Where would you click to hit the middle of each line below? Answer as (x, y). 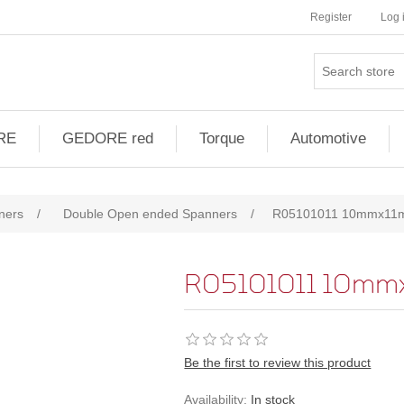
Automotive (328, 138)
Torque (222, 138)
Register (331, 17)
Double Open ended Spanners (150, 214)
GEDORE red (108, 138)
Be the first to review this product (278, 363)
